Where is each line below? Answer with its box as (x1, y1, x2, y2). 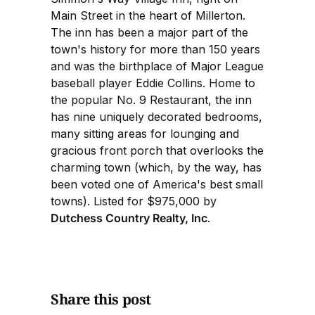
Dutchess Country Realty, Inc (51, 210, 207, 225)
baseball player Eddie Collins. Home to (51, 75, 255, 90)
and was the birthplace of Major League (51, 58, 264, 73)
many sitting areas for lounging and (51, 126, 239, 141)
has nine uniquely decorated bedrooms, (51, 109, 262, 124)
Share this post (51, 289, 151, 309)
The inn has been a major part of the (51, 25, 248, 39)
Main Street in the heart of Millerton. (51, 8, 245, 22)
